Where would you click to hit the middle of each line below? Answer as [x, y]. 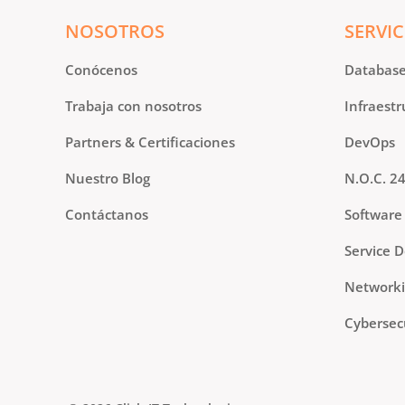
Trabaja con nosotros [133, 105]
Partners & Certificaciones [150, 141]
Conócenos [101, 69]
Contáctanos [107, 214]
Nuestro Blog [108, 178]
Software [373, 214]
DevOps [370, 141]
